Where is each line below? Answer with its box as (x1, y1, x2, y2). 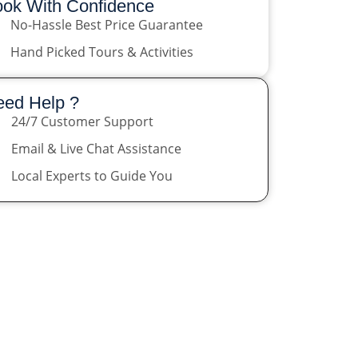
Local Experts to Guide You (10, 167, 173, 185)
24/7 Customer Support (10, 113, 153, 130)
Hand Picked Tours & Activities (10, 43, 193, 61)
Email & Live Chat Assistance (10, 140, 181, 157)
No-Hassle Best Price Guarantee (10, 16, 203, 34)
